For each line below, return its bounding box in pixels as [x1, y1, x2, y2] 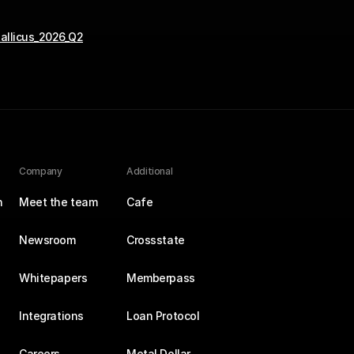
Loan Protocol [126, 309, 200, 322]
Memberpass [126, 271, 195, 284]
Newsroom [19, 233, 76, 247]
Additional [126, 165, 173, 177]
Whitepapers [19, 271, 88, 284]
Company [19, 165, 62, 177]
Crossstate [126, 233, 185, 247]
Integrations [19, 309, 84, 322]
